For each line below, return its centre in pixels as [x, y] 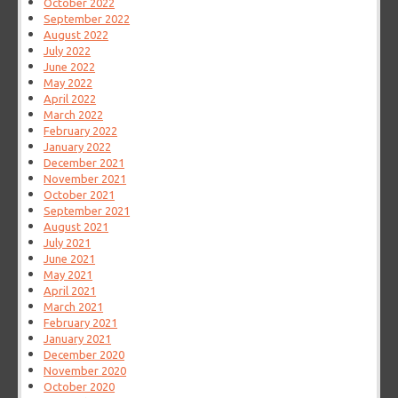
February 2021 [81, 323]
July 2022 [68, 51]
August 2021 [76, 227]
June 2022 [70, 67]
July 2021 [68, 243]
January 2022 [78, 147]
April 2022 [70, 99]
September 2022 [87, 19]
